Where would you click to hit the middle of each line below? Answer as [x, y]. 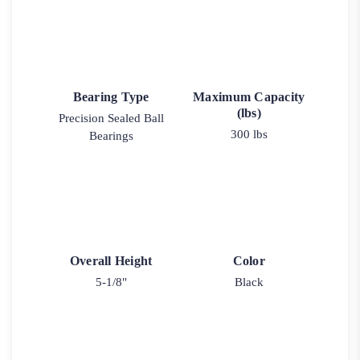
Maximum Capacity [249, 96]
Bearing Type [111, 96]
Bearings [111, 135]
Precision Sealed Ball [111, 118]
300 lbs [249, 134]
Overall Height [111, 260]
